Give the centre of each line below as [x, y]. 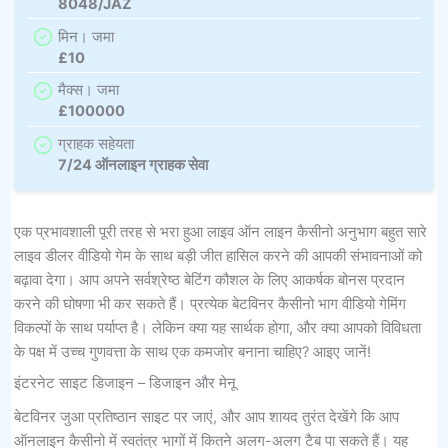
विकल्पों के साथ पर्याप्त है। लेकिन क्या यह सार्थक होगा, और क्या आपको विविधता [217, 328]
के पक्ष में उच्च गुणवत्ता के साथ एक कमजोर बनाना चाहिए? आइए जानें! [192, 352]
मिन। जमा [85, 36]
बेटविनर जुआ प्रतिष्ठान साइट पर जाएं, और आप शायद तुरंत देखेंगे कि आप [206, 417]
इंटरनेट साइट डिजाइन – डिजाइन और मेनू [124, 383]
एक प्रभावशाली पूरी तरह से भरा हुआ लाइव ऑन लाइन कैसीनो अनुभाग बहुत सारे [220, 232]
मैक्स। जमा [88, 90]
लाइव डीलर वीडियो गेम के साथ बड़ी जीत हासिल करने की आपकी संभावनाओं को [217, 256]
